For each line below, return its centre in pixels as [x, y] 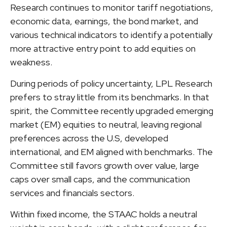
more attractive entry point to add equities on [103, 49]
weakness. [31, 62]
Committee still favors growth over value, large [105, 166]
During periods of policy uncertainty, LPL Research [111, 84]
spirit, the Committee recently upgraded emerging [112, 111]
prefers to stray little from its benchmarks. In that [110, 97]
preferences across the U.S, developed [89, 138]
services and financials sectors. [72, 193]
